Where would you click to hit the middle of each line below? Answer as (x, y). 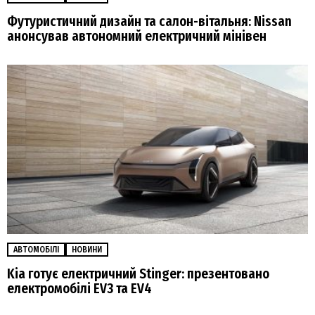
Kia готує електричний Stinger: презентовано (138, 274)
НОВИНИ (87, 249)
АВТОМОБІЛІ (36, 249)
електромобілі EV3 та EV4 (79, 288)
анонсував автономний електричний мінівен (140, 36)
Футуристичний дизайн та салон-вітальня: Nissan (149, 21)
